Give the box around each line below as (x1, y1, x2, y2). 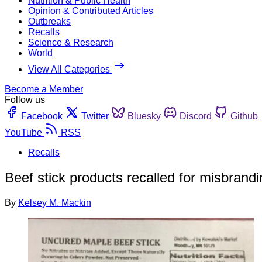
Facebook (21, 111, 63, 121)
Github (230, 111, 258, 121)
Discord (180, 111, 212, 121)
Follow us (5, 94, 45, 105)
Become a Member (5, 84, 83, 94)
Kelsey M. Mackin (18, 197, 91, 208)
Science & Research (28, 37, 113, 47)
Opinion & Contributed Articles (28, 5, 153, 16)
